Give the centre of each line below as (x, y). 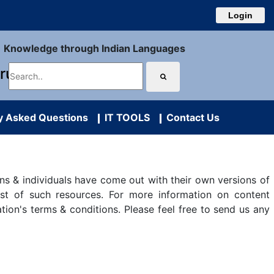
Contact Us (191, 117)
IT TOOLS (125, 117)
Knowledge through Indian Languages (94, 48)
